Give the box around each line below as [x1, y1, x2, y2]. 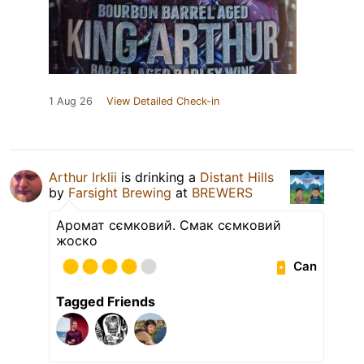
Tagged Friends [56, 292, 155, 310]
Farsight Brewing [68, 184, 171, 201]
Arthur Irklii [49, 168, 117, 185]
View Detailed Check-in [106, 94, 219, 107]
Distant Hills [200, 168, 274, 185]
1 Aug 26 [49, 94, 93, 107]
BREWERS [192, 184, 253, 201]
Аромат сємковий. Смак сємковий [56, 216, 281, 233]
